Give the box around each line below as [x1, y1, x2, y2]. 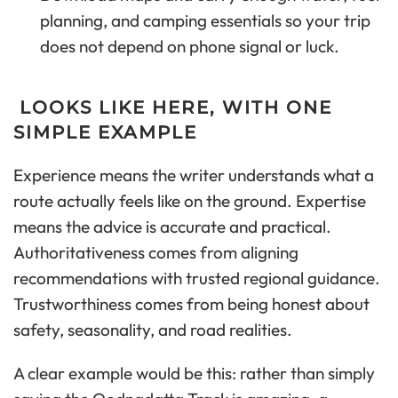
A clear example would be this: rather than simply [13, 362, 375, 385]
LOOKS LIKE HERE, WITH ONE [13, 97, 332, 119]
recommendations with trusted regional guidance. [13, 267, 380, 290]
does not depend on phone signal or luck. [40, 36, 339, 58]
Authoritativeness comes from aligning [13, 242, 298, 264]
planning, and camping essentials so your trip [40, 10, 370, 32]
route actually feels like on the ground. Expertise [13, 190, 366, 212]
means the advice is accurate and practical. [13, 216, 331, 238]
